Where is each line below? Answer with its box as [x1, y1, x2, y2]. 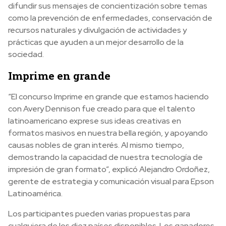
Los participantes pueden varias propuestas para [8, 208, 190, 219]
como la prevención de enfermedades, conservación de [8, 12, 212, 23]
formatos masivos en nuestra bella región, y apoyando [8, 127, 208, 138]
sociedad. [8, 48, 44, 60]
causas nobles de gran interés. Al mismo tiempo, [8, 139, 184, 150]
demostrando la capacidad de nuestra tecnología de [8, 151, 203, 162]
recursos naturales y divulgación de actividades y [8, 24, 187, 35]
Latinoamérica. [8, 188, 63, 199]
